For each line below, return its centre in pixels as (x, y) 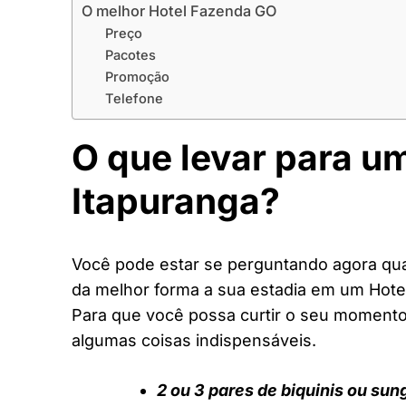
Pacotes (130, 55)
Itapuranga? (176, 200)
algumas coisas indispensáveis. (194, 341)
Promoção (137, 77)
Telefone (134, 98)
